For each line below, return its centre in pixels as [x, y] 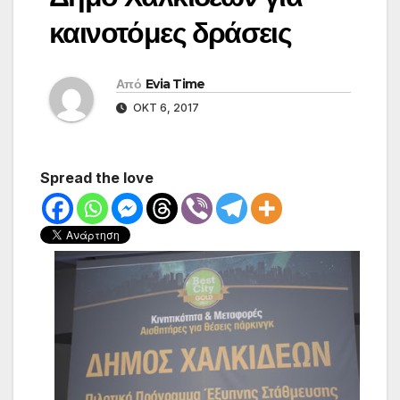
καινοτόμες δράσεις [171, 33]
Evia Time [175, 84]
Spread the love [97, 178]
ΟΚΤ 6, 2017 [165, 108]
